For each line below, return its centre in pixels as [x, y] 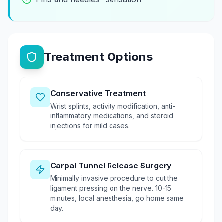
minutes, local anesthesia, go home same [117, 198]
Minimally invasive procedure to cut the [114, 178]
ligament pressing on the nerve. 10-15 [111, 188]
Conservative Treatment [98, 93]
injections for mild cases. [90, 125]
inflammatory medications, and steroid [112, 115]
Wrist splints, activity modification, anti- [113, 106]
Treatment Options [98, 56]
